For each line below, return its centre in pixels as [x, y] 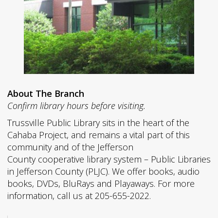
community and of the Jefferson [70, 147]
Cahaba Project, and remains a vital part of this [99, 135]
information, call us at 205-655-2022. [79, 195]
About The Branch [46, 93]
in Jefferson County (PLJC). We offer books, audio [103, 171]
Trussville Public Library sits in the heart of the [98, 122]
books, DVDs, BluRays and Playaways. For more [101, 183]
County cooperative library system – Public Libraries [109, 159]
